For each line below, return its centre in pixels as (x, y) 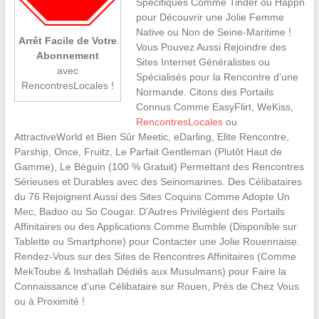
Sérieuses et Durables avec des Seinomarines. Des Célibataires (158, 182)
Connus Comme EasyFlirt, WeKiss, (214, 107)
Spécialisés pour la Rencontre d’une (217, 77)
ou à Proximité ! (49, 301)
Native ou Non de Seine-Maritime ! (213, 32)
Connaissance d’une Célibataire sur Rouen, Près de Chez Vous (156, 286)
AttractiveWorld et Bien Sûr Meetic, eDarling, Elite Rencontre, (151, 137)
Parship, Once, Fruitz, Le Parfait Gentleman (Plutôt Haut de (148, 152)
